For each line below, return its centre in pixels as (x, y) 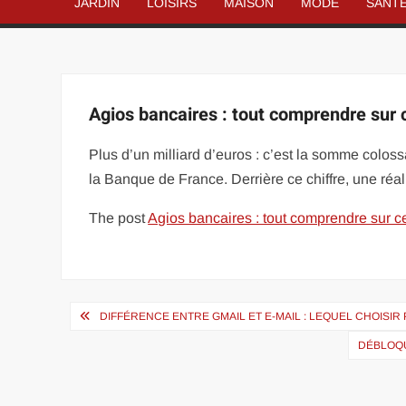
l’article (104, 375)
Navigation (126, 315)
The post (119, 218)
